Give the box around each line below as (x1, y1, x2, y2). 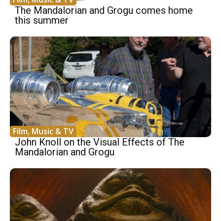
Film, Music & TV (13, 126, 74, 137)
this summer (15, 14, 69, 27)
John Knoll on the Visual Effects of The (15, 136, 184, 148)
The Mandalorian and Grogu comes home (15, 4, 193, 17)
